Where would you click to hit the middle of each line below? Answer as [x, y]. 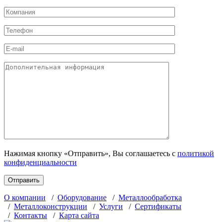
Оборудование [82, 197]
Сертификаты [158, 206]
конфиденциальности [40, 162]
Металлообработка [150, 197]
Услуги [111, 206]
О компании [25, 197]
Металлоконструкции [51, 206]
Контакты [30, 215]
